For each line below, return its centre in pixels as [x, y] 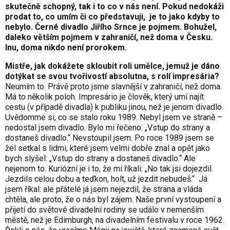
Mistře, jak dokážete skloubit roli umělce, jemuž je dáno [112, 66]
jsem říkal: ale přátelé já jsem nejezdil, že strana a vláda [104, 189]
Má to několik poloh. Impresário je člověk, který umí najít [104, 97]
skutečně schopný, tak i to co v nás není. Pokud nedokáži [114, 7]
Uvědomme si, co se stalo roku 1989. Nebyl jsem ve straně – [114, 118]
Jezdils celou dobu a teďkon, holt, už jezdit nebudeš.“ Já [106, 179]
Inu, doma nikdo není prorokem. [66, 48]
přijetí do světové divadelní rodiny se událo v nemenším [104, 210]
